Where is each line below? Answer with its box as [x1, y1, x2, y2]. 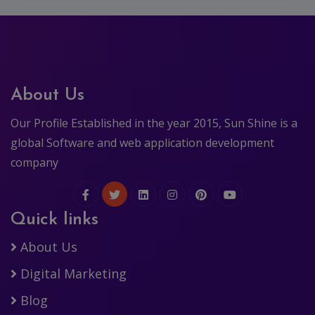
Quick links [11, 211, 98, 229]
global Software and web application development [11, 135, 274, 151]
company [11, 155, 58, 171]
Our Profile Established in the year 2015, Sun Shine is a [11, 115, 297, 131]
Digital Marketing [17, 265, 127, 283]
